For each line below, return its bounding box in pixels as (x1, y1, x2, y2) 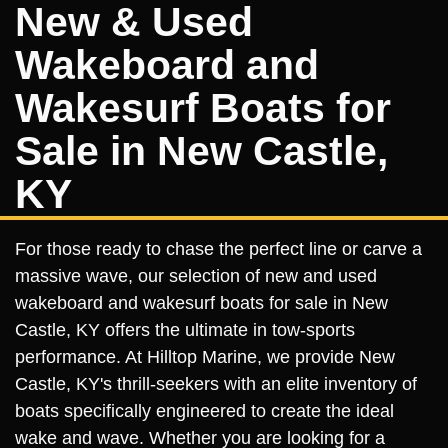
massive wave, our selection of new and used (15, 266, 377, 286)
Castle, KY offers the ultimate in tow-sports (15, 320, 355, 340)
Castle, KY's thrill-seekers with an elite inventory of (15, 374, 417, 394)
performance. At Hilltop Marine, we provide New (15, 347, 395, 367)
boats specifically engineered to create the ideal (15, 401, 394, 421)
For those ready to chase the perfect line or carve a (15, 239, 422, 259)
